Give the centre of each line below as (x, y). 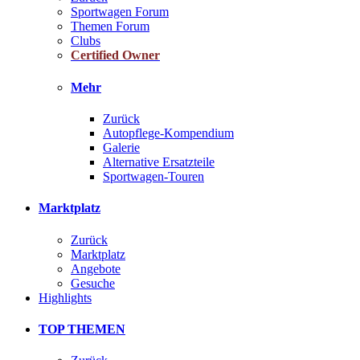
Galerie (121, 147)
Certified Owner (115, 55)
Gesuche (93, 283)
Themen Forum (110, 27)
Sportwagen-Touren (153, 176)
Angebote (96, 268)
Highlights (65, 297)
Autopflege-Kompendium (168, 133)
